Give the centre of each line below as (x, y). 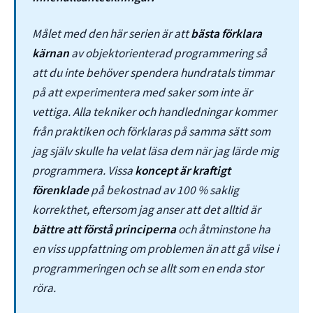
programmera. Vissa (84, 171)
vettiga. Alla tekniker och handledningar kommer (155, 112)
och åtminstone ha (224, 230)
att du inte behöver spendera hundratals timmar (153, 73)
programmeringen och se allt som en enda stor (148, 269)
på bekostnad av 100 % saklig (164, 190)
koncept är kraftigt (183, 171)
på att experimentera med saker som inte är (143, 93)
